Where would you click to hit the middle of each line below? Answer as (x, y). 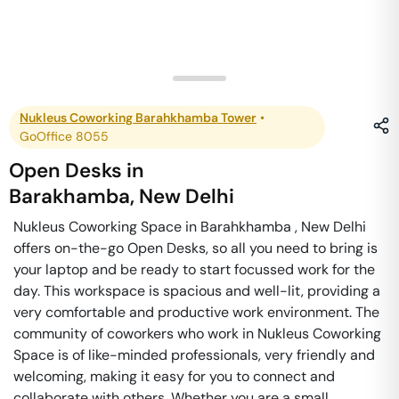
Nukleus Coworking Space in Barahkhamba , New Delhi (190, 227)
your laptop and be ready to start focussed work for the (194, 269)
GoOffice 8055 (64, 136)
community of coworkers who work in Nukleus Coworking (197, 334)
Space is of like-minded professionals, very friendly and (194, 355)
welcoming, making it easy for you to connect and (174, 376)
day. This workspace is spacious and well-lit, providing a (197, 291)
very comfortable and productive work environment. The (196, 312)
